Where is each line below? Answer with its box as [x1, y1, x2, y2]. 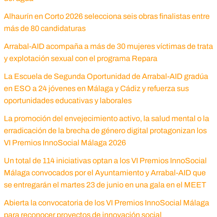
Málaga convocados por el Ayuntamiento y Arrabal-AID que [3, 169, 206, 177]
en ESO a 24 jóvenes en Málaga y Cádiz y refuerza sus [3, 84, 189, 93]
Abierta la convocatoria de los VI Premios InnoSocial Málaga [3, 199, 209, 207]
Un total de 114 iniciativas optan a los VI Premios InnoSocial [3, 156, 207, 165]
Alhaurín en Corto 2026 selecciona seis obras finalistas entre [3, 12, 210, 21]
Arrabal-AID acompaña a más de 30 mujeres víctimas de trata [3, 42, 213, 51]
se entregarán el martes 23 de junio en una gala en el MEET [3, 181, 206, 189]
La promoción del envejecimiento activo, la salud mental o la [3, 114, 209, 123]
